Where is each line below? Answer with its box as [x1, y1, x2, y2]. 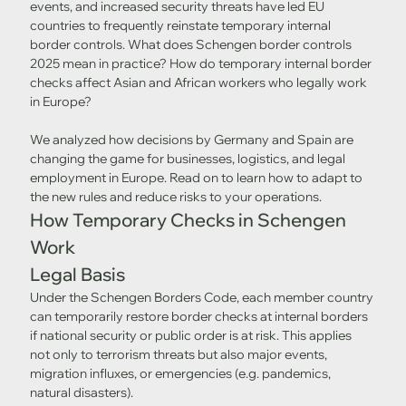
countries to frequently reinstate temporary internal [29, 17, 333, 34]
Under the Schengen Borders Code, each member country [29, 289, 376, 306]
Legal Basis [29, 263, 125, 286]
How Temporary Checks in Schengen [29, 208, 350, 232]
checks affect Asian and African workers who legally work [29, 74, 370, 92]
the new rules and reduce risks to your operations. [29, 188, 322, 206]
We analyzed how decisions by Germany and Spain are [29, 131, 356, 149]
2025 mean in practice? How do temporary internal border [29, 55, 374, 72]
